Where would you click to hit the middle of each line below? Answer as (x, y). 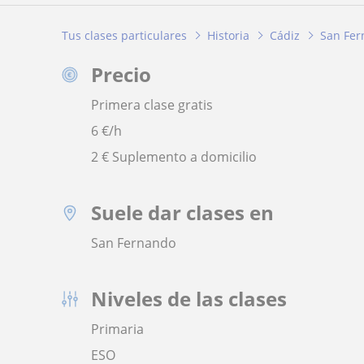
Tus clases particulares (124, 35)
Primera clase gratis (152, 105)
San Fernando (134, 243)
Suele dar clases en (182, 213)
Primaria (117, 329)
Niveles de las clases (189, 299)
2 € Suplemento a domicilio (174, 157)
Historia (228, 35)
